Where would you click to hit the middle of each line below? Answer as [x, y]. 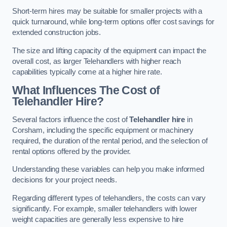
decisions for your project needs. [65, 180]
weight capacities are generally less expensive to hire [98, 219]
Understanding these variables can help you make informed [108, 169]
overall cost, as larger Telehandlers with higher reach [97, 61]
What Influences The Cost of [86, 90]
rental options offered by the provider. [72, 151]
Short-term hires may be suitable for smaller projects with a [107, 11]
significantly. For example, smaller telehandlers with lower [105, 209]
